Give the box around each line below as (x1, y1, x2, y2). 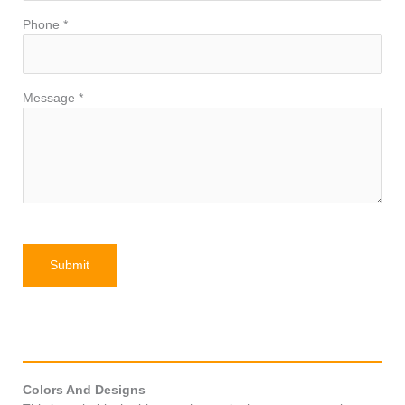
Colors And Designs (23, 382, 146, 397)
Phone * (23, 18, 68, 33)
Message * (23, 90, 83, 105)
